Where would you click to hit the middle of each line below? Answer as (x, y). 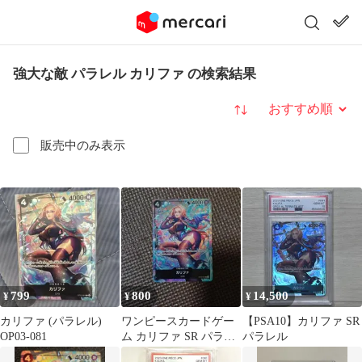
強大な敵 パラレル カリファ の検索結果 (135, 74)
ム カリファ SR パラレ (178, 337)
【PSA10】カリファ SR (301, 321)
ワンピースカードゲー (178, 321)
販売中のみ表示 (83, 145)
